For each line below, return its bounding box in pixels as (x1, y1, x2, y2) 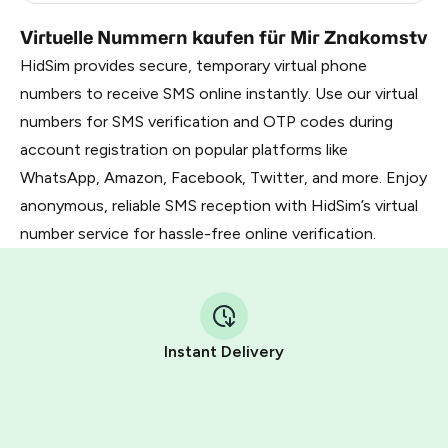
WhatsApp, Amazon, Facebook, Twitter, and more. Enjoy (20, 168, 427, 187)
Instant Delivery (164, 342, 284, 361)
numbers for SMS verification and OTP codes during (20, 112, 393, 131)
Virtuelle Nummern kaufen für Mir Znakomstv (20, 27, 428, 48)
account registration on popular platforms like (20, 140, 348, 159)
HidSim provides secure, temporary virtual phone (20, 56, 367, 75)
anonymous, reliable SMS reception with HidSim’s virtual (20, 196, 418, 215)
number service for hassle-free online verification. (20, 224, 376, 243)
